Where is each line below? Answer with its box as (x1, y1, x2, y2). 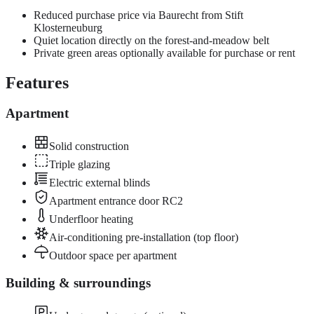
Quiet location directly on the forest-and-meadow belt (34, 34, 269, 46)
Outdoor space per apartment (49, 250, 177, 262)
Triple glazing (49, 158, 110, 171)
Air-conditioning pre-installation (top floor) (49, 231, 238, 244)
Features (6, 73, 69, 92)
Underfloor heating (49, 213, 133, 226)
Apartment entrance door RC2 (49, 195, 183, 207)
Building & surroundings (6, 275, 151, 290)
